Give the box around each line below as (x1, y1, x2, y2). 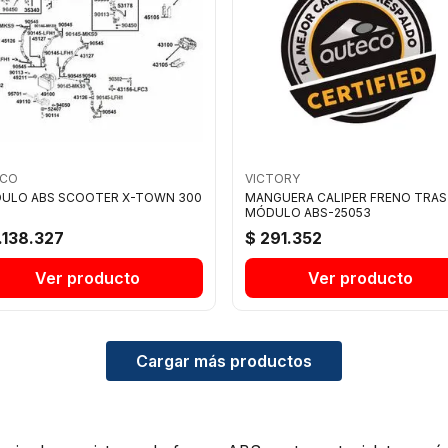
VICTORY (244, 170, 300, 186)
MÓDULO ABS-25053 (244, 204, 371, 220)
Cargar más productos (136, 350, 312, 371)
